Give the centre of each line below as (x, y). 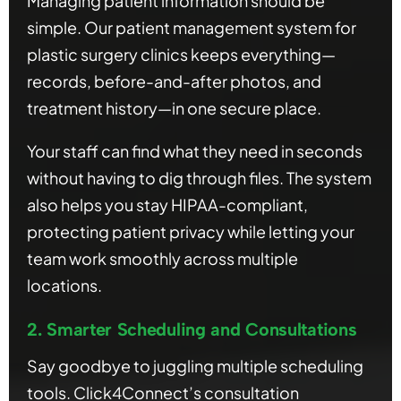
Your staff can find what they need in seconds (195, 151)
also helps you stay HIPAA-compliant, (167, 205)
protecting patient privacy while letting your (191, 232)
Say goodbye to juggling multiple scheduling (195, 366)
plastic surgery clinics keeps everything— (181, 55)
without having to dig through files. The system (199, 178)
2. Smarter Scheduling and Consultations (192, 330)
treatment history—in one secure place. (174, 108)
